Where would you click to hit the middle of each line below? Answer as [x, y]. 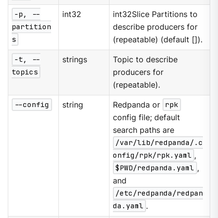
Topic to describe [145, 59]
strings [75, 59]
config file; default [147, 117]
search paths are [144, 130]
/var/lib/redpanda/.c [159, 143]
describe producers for [155, 27]
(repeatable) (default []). [158, 39]
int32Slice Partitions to [155, 14]
